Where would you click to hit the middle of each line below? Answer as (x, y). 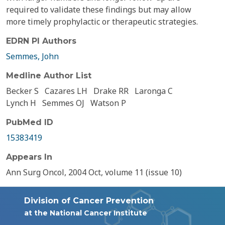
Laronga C (154, 91)
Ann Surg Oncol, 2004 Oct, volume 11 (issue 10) (94, 172)
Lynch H (21, 103)
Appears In (29, 157)
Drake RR (111, 91)
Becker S (22, 91)
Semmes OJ (63, 103)
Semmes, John (32, 56)
